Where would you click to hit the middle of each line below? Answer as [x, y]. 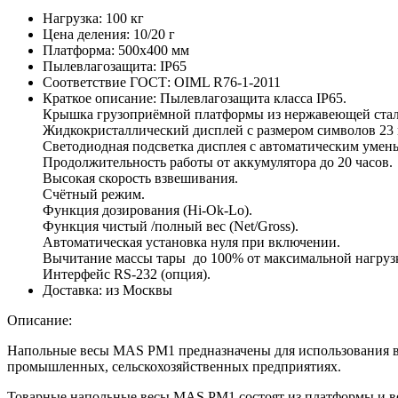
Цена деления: [86, 34]
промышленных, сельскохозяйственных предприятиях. [174, 366]
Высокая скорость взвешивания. [140, 178]
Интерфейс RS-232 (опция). [127, 274]
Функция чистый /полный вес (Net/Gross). [171, 226]
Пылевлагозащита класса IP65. [251, 98]
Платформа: [79, 50]
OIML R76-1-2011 [226, 82]
